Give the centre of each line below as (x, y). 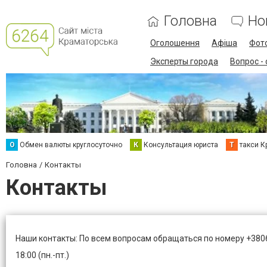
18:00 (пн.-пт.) (42, 255)
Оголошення (175, 43)
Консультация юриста (181, 145)
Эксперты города (184, 61)
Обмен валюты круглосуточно (71, 145)
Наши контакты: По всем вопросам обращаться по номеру (131, 238)
